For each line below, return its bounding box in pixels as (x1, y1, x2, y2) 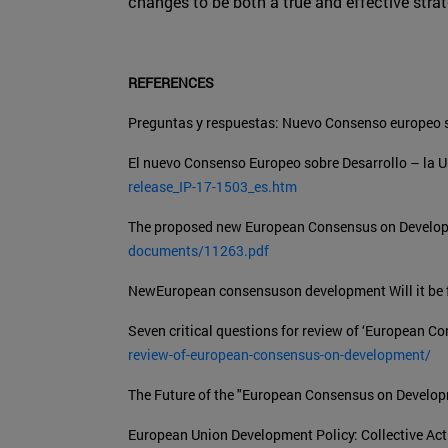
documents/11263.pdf (128, 241, 269, 261)
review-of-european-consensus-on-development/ (128, 345, 431, 365)
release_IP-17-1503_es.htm (128, 177, 297, 197)
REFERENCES (128, 73, 214, 93)
